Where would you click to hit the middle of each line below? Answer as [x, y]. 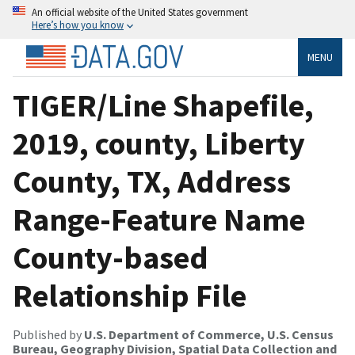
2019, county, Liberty [159, 143]
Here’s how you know [78, 25]
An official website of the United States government [140, 12]
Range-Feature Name [159, 219]
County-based [111, 257]
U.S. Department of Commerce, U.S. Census [209, 334]
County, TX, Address [152, 181]
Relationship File [130, 295]
